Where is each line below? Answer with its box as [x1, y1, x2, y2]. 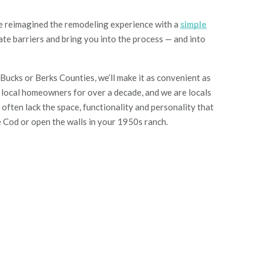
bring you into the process [60, 33, 165, 44]
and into [172, 33, 205, 44]
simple [180, 19, 207, 29]
